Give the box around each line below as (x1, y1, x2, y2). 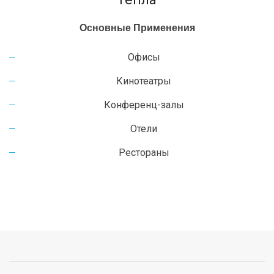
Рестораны (118, 147, 169, 158)
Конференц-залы (103, 99, 184, 111)
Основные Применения (79, 23, 195, 33)
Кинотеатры (116, 75, 171, 87)
